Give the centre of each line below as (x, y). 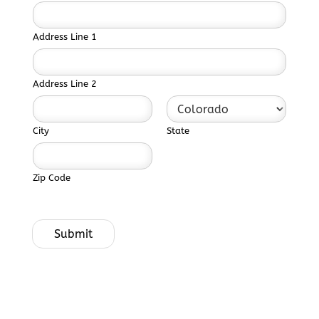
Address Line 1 (64, 37)
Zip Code (51, 178)
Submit (73, 234)
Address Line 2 (64, 84)
